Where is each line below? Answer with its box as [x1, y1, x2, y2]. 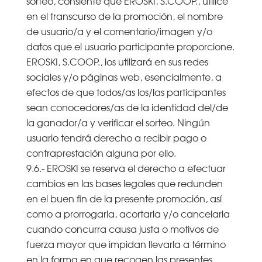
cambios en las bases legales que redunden [26, 175, 223, 190]
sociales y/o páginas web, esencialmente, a [26, 69, 222, 84]
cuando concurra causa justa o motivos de [26, 221, 219, 236]
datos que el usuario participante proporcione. [26, 39, 235, 53]
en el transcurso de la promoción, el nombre [26, 8, 223, 23]
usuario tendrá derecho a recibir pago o [26, 130, 206, 144]
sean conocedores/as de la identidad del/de [26, 99, 228, 114]
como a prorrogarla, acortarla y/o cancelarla [26, 206, 230, 220]
